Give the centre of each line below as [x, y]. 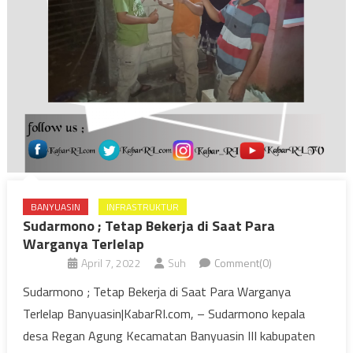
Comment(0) [243, 262]
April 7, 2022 [111, 262]
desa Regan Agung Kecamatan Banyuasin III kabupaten [169, 335]
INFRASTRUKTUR [142, 206]
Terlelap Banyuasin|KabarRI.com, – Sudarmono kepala [163, 313]
